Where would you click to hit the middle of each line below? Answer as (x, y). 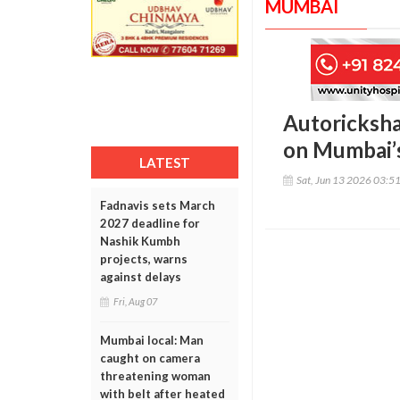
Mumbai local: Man (152, 340)
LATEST (165, 162)
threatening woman (155, 376)
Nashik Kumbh (140, 241)
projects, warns (144, 259)
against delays (141, 277)
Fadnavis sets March (158, 205)
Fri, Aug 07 (135, 301)
